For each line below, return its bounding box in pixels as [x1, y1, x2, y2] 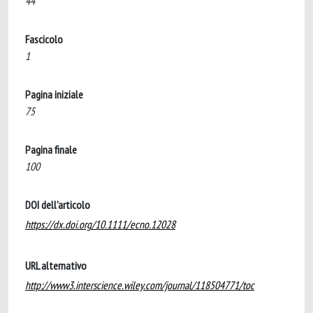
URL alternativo [25, 259, 87, 272]
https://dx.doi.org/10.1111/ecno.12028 [25, 217, 175, 231]
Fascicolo [25, 32, 63, 46]
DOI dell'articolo [25, 198, 90, 212]
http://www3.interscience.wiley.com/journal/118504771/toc [25, 278, 254, 292]
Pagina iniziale [25, 87, 83, 101]
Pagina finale [25, 143, 77, 156]
